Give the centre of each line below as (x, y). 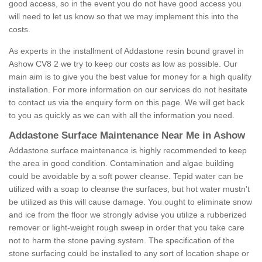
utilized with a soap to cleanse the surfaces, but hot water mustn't (129, 189)
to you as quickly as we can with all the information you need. (122, 116)
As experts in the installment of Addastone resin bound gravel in (126, 51)
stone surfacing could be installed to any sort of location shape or (129, 254)
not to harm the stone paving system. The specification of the (122, 241)
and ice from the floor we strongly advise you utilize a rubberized (128, 215)
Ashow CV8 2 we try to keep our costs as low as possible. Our (123, 64)
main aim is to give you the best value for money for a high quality (130, 77)
